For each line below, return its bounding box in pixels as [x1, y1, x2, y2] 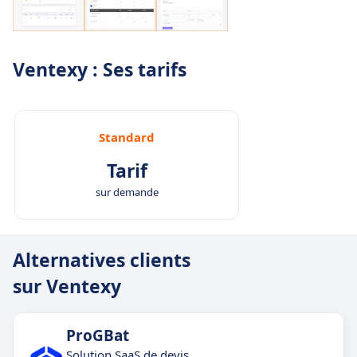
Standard [99, 129, 155, 146]
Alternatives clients [13, 247, 190, 273]
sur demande [95, 185, 159, 200]
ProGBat [66, 325, 129, 347]
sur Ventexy [13, 273, 121, 300]
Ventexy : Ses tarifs [13, 57, 186, 83]
